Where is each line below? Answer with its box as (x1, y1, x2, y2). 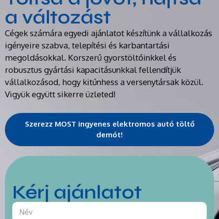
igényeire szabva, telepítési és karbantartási (5, 40, 170, 51)
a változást (5, 6, 111, 29)
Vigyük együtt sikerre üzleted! (5, 89, 115, 100)
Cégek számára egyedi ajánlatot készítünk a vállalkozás (5, 28, 212, 39)
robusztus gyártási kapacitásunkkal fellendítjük (5, 65, 181, 75)
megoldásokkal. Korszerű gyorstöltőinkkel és (5, 52, 176, 63)
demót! (96, 130, 123, 139)
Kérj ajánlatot (12, 180, 142, 204)
